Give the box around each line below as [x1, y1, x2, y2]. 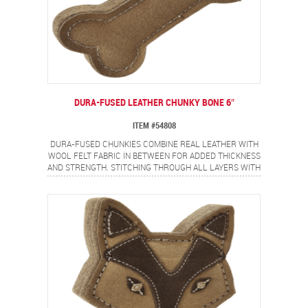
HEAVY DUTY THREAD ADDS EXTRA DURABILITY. [65, 175, 243, 184]
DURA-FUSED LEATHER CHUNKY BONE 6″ [74, 98, 234, 108]
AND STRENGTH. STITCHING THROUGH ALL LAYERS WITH [47, 164, 261, 173]
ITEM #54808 [132, 122, 176, 131]
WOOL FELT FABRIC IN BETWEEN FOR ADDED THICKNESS [47, 152, 261, 161]
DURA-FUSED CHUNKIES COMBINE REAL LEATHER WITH [49, 140, 258, 149]
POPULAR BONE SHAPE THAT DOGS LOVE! [77, 187, 231, 196]
